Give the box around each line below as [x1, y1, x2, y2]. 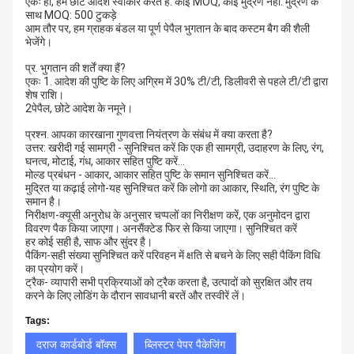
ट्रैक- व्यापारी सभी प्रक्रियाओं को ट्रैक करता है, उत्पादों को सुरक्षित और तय [25, 275, 312, 288]
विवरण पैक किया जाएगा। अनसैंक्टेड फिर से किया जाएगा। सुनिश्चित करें [25, 221, 297, 235]
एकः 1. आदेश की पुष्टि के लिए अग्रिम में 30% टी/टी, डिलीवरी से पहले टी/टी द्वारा [25, 74, 328, 88]
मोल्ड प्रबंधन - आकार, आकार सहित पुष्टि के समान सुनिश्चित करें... [25, 168, 276, 181]
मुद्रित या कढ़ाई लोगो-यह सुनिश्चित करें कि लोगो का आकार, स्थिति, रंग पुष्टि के [25, 181, 319, 194]
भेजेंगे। [25, 35, 52, 48]
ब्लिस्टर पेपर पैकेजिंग [145, 337, 225, 351]
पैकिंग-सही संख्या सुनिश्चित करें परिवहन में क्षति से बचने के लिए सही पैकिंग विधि [25, 248, 320, 262]
